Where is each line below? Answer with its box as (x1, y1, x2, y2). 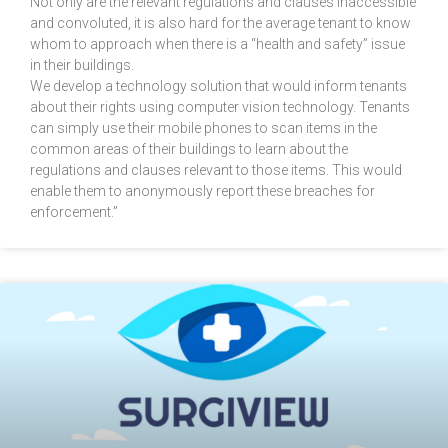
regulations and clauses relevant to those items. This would (30, 162, 402, 179)
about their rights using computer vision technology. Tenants (30, 99, 410, 116)
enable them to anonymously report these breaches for (30, 183, 375, 200)
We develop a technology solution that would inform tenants (30, 78, 407, 95)
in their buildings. (30, 57, 134, 74)
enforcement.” (30, 204, 118, 221)
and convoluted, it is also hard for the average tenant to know (30, 15, 411, 32)
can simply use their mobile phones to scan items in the (30, 120, 377, 137)
